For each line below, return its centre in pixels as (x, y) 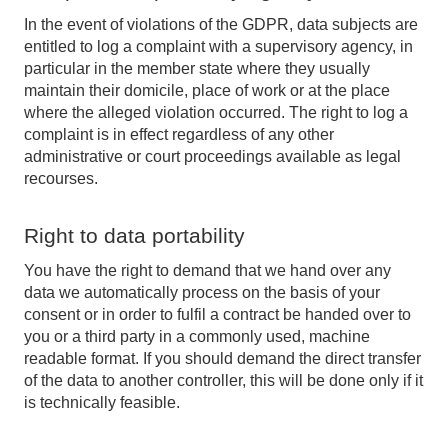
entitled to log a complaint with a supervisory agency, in (218, 46)
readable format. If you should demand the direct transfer (222, 358)
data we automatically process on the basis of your (202, 292)
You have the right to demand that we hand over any (207, 270)
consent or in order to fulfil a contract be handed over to (217, 314)
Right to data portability (134, 235)
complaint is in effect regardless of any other (179, 134)
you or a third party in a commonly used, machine (197, 336)
